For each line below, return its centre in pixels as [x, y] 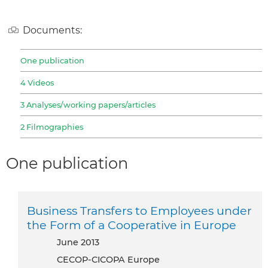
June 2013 [80, 242]
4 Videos [37, 83]
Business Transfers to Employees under [139, 210]
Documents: [52, 30]
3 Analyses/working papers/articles [88, 105]
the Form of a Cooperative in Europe [132, 225]
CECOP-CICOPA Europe [108, 259]
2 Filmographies [52, 127]
